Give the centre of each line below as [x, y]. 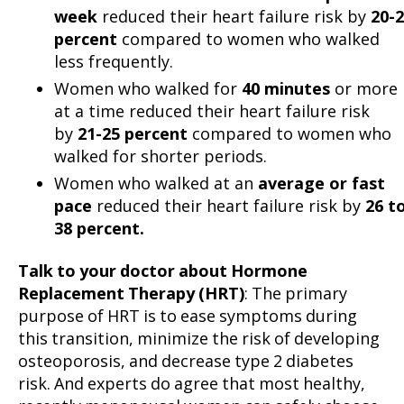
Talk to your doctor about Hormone [163, 271]
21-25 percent [135, 134]
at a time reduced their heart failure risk [212, 111]
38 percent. [99, 229]
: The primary [296, 294]
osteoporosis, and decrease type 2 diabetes [186, 362]
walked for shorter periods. [161, 156]
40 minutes [286, 89]
